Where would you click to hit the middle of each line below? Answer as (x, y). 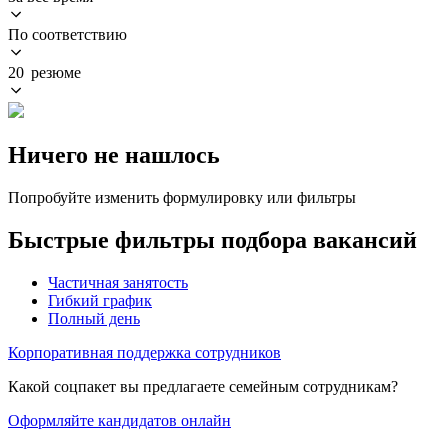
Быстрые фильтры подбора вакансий (212, 239)
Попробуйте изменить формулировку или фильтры (182, 197)
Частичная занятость (118, 282)
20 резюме (44, 72)
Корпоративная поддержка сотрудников (144, 352)
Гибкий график (100, 300)
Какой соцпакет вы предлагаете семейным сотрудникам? (203, 386)
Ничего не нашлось (114, 154)
